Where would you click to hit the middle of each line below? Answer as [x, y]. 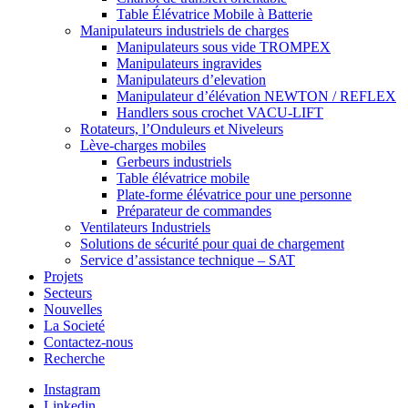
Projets [63, 277]
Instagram [72, 390]
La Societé [74, 326]
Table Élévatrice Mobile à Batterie [214, 15]
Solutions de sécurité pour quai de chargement [212, 244]
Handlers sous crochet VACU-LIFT [220, 113]
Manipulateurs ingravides [189, 64]
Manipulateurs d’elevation [191, 80]
